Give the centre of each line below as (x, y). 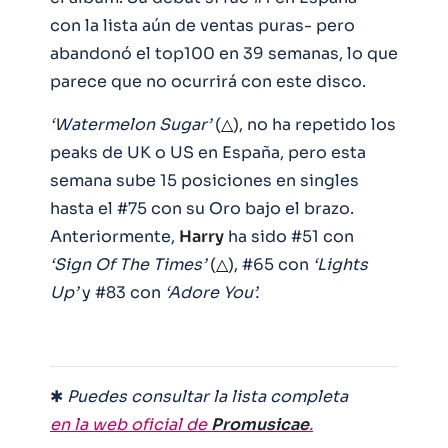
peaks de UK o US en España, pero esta (208, 152)
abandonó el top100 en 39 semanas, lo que (224, 53)
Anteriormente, (114, 236)
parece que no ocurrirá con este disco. (208, 81)
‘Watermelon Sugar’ (130, 124)
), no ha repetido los (314, 124)
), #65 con (268, 264)
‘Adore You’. (210, 292)
